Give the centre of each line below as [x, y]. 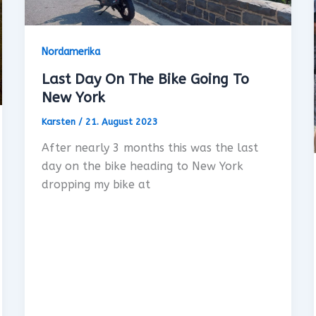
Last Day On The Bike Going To [145, 79]
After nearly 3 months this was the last [150, 148]
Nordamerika [71, 51]
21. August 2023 [121, 121]
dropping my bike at [96, 185]
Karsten [60, 121]
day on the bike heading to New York [142, 166]
